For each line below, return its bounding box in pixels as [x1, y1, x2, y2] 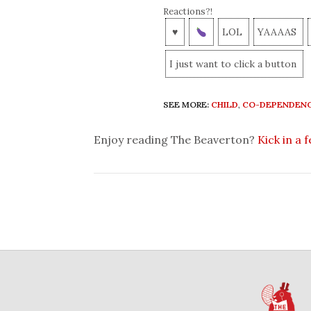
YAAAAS [257, 26, 296, 39]
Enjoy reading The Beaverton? [94, 133, 258, 147]
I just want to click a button [169, 58, 296, 71]
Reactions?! [163, 6, 212, 18]
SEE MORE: [163, 99, 209, 110]
